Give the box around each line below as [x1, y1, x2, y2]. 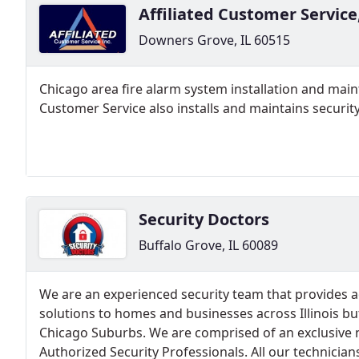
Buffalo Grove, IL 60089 [139, 236, 278, 255]
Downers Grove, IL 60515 [139, 31, 290, 50]
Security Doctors [139, 208, 269, 231]
